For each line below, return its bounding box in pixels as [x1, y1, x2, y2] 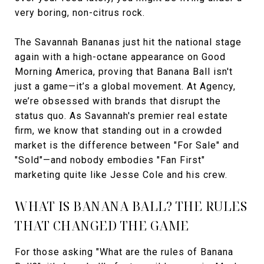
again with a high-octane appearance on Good [15, 51, 226, 62]
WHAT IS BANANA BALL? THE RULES [15, 198, 247, 214]
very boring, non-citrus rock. [15, 7, 145, 18]
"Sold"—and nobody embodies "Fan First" [15, 154, 205, 166]
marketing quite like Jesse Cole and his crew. [15, 169, 227, 180]
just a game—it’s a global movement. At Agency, [15, 81, 236, 92]
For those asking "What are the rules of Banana [15, 246, 233, 258]
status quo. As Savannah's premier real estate [15, 110, 228, 121]
